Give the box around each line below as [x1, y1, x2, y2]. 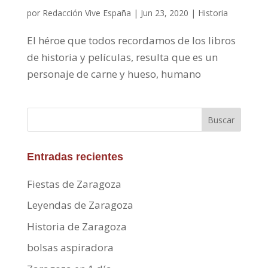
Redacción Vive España [42, 7, 131, 19]
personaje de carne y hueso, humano [26, 66, 201, 81]
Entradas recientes [26, 150, 123, 163]
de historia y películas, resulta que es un [26, 50, 218, 64]
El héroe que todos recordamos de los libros [26, 33, 236, 47]
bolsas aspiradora [26, 240, 114, 255]
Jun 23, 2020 [140, 7, 188, 19]
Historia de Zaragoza [26, 219, 127, 233]
